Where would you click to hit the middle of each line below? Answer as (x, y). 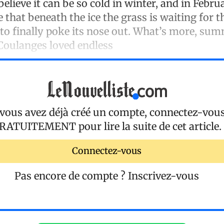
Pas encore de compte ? (71, 175)
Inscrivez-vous (163, 175)
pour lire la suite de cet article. (149, 126)
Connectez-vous (107, 151)
